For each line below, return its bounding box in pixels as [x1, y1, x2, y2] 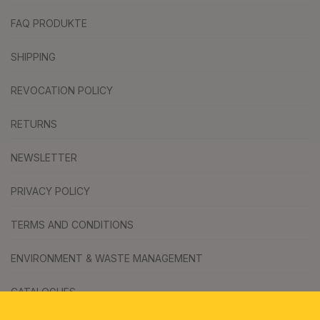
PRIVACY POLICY [11, 185, 90, 198]
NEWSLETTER [11, 151, 77, 164]
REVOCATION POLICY [11, 84, 113, 97]
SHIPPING [11, 51, 56, 64]
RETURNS [11, 118, 57, 131]
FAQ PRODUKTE [11, 17, 87, 30]
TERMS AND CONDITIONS [11, 219, 134, 231]
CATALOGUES [11, 286, 76, 299]
